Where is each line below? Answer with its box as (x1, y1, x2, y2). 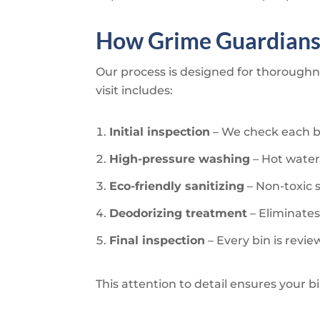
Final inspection (109, 233, 206, 247)
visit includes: (96, 83, 174, 97)
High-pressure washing (109, 151, 251, 166)
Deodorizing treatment (109, 206, 248, 220)
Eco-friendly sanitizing (109, 179, 245, 193)
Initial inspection (109, 124, 211, 139)
